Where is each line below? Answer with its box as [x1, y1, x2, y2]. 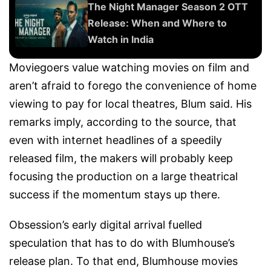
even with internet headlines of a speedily [9, 134, 222, 147]
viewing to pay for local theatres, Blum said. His [9, 97, 252, 111]
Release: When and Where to [88, 17, 227, 30]
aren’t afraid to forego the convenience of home [9, 79, 256, 93]
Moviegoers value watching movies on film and [9, 61, 249, 74]
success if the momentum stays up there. [9, 188, 220, 201]
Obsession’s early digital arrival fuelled [9, 218, 202, 232]
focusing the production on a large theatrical [9, 170, 238, 183]
